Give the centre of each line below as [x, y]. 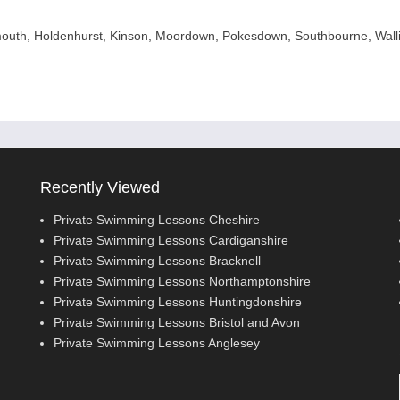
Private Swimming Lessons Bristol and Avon [177, 322]
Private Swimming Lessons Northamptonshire [183, 281]
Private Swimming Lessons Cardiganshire [171, 240]
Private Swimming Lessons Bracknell [158, 260]
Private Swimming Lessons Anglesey [157, 342]
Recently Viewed [100, 187]
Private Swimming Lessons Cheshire [157, 219]
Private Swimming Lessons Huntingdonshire [178, 301]
